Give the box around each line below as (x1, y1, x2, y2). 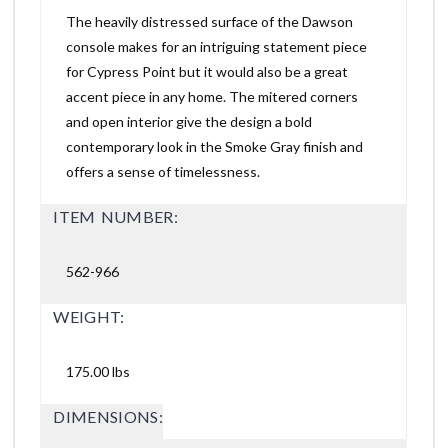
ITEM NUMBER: (53, 206, 178, 226)
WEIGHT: (53, 306, 125, 326)
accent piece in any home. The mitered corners (66, 87, 359, 105)
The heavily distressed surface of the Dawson (66, 12, 354, 30)
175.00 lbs (66, 362, 131, 380)
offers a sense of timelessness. (66, 162, 261, 180)
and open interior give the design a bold (66, 112, 313, 130)
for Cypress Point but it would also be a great (66, 62, 349, 80)
